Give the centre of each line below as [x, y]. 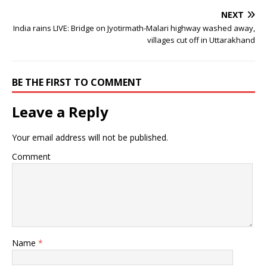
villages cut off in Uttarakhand [201, 40]
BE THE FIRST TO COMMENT [77, 82]
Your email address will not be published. [90, 137]
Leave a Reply [60, 111]
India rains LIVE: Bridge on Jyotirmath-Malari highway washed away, [134, 28]
